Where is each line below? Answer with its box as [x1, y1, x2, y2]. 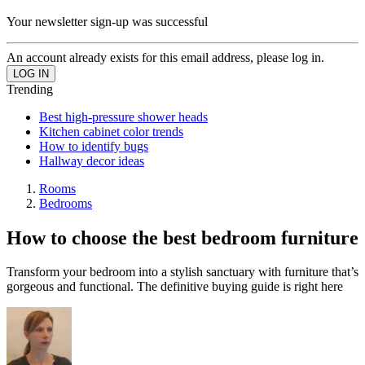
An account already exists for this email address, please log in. [7, 50, 324, 64]
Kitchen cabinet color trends [39, 124, 183, 139]
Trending [7, 81, 53, 96]
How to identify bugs [39, 139, 148, 153]
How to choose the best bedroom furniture [7, 226, 358, 248]
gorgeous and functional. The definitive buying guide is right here [7, 279, 343, 294]
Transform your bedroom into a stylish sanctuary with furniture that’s [7, 265, 358, 279]
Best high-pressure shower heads [39, 109, 208, 124]
